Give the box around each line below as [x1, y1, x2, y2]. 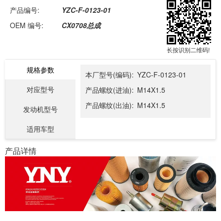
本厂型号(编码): [85, 70, 134, 79]
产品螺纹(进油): [85, 85, 134, 95]
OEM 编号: [10, 20, 43, 30]
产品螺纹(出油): [85, 100, 134, 110]
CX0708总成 [62, 20, 101, 30]
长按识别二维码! [167, 45, 210, 54]
